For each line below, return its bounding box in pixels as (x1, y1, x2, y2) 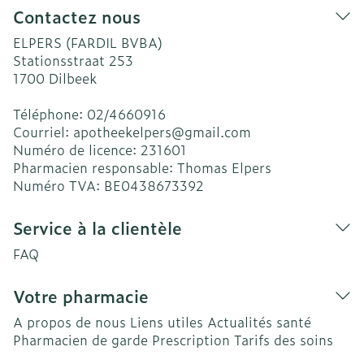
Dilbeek (49, 68, 97, 88)
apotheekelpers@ (73, 122, 184, 141)
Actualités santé (207, 312, 311, 331)
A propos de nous (13, 312, 126, 331)
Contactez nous (13, 4, 141, 28)
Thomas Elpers (177, 158, 271, 177)
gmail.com (184, 122, 251, 141)
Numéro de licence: (13, 140, 141, 159)
